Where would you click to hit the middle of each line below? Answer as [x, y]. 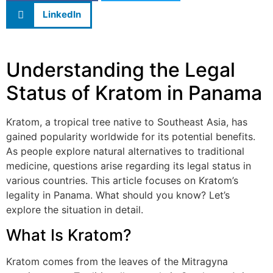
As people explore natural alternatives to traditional [125, 151]
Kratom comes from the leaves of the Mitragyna [117, 262]
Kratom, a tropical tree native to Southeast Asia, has [127, 122]
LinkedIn [62, 15]
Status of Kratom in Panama [134, 93]
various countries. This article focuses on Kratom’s [122, 180]
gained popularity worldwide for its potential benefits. [131, 136]
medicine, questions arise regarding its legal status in [129, 165]
